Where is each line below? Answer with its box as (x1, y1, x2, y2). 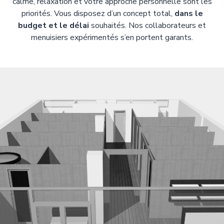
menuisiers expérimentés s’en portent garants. (31, 32, 193, 43)
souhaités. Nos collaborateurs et (89, 20, 206, 31)
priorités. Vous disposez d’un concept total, (21, 8, 174, 19)
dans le (174, 8, 203, 19)
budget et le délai (18, 20, 89, 31)
